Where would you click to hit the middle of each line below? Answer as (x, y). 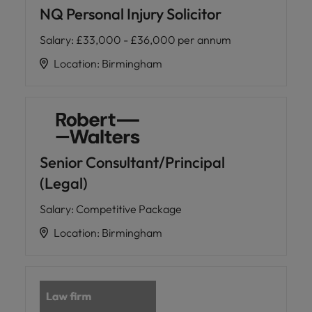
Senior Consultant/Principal (132, 163)
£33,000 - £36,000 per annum (154, 40)
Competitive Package (129, 209)
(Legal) (64, 184)
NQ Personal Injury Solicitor (131, 14)
